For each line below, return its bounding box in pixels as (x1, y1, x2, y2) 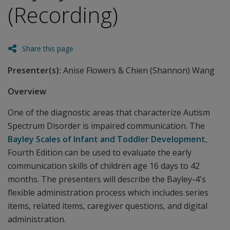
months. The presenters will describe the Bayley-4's (8, 174, 206, 185)
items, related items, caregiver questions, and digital (8, 200, 207, 212)
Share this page (22, 44, 73, 53)
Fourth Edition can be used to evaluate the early (8, 147, 191, 158)
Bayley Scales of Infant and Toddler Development (8, 133, 205, 145)
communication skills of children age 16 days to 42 (8, 160, 200, 171)
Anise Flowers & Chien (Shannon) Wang (61, 65, 215, 76)
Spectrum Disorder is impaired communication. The (8, 120, 205, 131)
